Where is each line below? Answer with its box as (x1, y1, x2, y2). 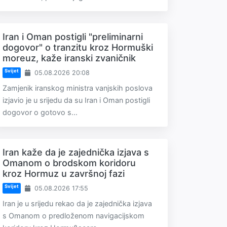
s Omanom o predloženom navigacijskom (3, 211, 144, 220)
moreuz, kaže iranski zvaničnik (3, 53, 136, 63)
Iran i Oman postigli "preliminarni (3, 31, 143, 42)
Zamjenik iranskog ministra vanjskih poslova (3, 84, 153, 92)
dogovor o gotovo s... (3, 108, 78, 117)
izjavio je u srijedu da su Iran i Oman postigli (3, 96, 150, 104)
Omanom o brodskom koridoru (3, 158, 136, 168)
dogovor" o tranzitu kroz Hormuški (3, 42, 153, 53)
